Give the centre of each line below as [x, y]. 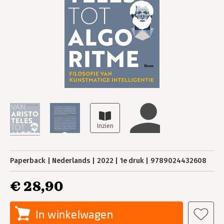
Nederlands [71, 161]
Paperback [28, 161]
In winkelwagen [74, 214]
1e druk [132, 161]
